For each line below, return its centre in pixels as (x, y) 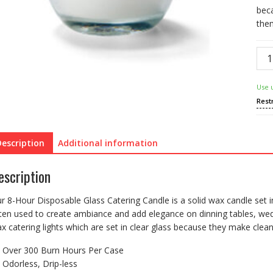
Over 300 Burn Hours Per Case (63, 250)
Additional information (108, 143)
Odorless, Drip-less (40, 263)
